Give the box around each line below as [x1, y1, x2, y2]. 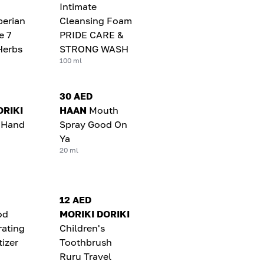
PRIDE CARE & [60, 28, 124, 41]
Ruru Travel [60, 250, 112, 262]
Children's [60, 222, 105, 234]
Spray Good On [60, 118, 128, 130]
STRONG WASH [60, 42, 129, 55]
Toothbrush [60, 236, 113, 248]
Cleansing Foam [60, 14, 133, 27]
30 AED [60, 90, 93, 102]
